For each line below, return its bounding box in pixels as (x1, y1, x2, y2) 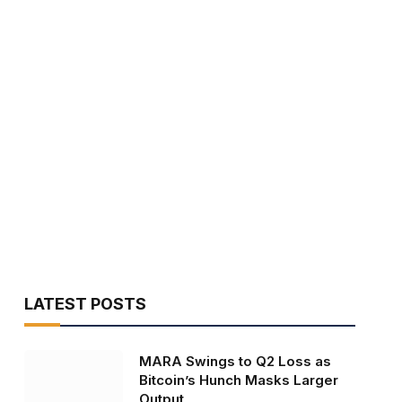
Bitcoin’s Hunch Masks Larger (138, 371, 338, 389)
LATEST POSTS (23, 294, 146, 314)
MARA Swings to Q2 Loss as (138, 353, 331, 371)
